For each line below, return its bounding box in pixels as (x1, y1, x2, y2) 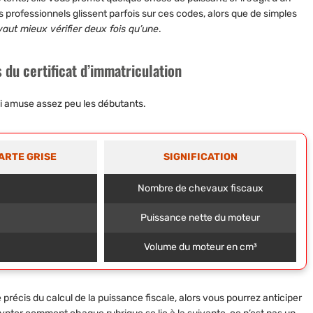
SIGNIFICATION (163, 151, 238, 163)
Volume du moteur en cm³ (143, 241, 257, 254)
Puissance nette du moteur (140, 212, 261, 224)
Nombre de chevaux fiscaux (137, 182, 263, 195)
